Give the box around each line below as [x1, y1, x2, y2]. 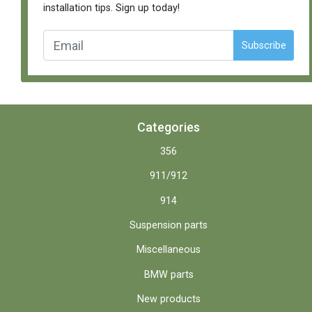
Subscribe [241, 39, 286, 52]
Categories [137, 119, 200, 134]
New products [136, 293, 201, 306]
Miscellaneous [136, 244, 201, 256]
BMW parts [143, 268, 194, 281]
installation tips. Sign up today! [42, 1, 180, 14]
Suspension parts [130, 219, 208, 232]
